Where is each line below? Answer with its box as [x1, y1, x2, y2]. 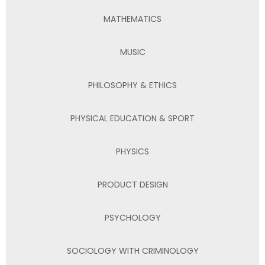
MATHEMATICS [104, 12, 161, 25]
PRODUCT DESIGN [97, 178, 168, 190]
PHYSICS [116, 145, 149, 157]
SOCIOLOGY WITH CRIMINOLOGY [66, 244, 199, 257]
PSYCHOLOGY [104, 211, 161, 224]
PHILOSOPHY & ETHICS [88, 79, 177, 91]
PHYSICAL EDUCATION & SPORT [70, 112, 195, 124]
